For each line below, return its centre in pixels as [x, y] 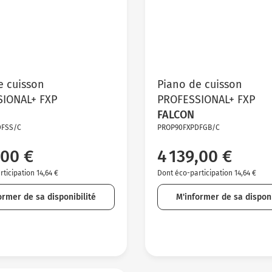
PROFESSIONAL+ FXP [206, 99]
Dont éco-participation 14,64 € [206, 173]
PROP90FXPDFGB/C [188, 127]
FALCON [175, 114]
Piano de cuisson [199, 84]
